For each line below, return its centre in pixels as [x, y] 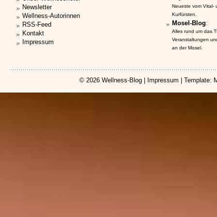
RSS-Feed [37, 24]
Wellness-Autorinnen [51, 16]
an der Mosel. [187, 48]
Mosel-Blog [189, 23]
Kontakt [33, 33]
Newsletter [37, 7]
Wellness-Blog [122, 80]
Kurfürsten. [184, 14]
